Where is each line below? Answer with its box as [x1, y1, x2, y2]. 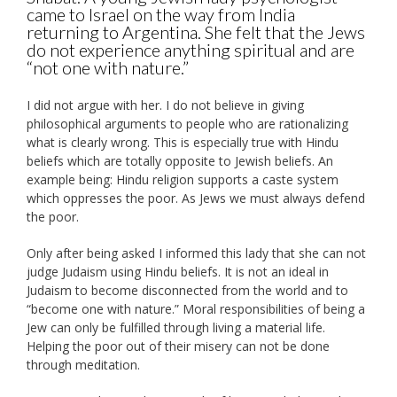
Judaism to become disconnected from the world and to [27, 282, 348, 300]
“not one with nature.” [27, 57, 189, 79]
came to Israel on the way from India [27, 4, 295, 26]
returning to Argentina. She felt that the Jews [27, 21, 365, 43]
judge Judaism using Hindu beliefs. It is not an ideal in [27, 263, 329, 281]
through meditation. [27, 356, 140, 374]
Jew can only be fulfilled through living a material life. [27, 319, 325, 337]
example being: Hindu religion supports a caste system [27, 171, 339, 189]
